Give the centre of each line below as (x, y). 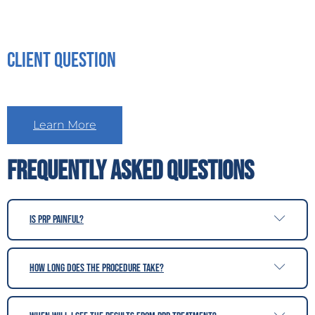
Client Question (62, 60)
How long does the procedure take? (97, 268)
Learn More (65, 124)
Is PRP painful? (57, 219)
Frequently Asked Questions (130, 171)
